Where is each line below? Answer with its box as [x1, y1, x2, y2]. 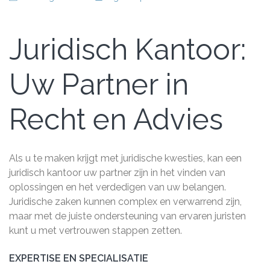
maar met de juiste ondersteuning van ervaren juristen [9, 210, 246, 222]
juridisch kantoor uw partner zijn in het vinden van [9, 167, 225, 179]
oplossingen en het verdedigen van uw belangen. [9, 181, 226, 193]
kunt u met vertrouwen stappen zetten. [9, 225, 182, 237]
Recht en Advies [9, 102, 223, 137]
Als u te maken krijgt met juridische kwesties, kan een [9, 152, 242, 165]
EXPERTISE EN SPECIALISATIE [9, 253, 148, 265]
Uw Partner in [9, 67, 189, 102]
